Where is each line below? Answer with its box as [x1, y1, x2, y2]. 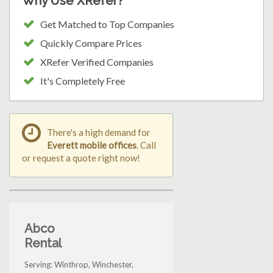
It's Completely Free [40, 75, 125, 87]
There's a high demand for [47, 127, 151, 138]
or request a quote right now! [22, 152, 140, 164]
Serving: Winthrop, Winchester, [24, 260, 133, 270]
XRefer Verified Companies [40, 56, 154, 68]
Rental [24, 236, 62, 251]
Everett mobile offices [47, 140, 136, 151]
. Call [136, 140, 156, 151]
